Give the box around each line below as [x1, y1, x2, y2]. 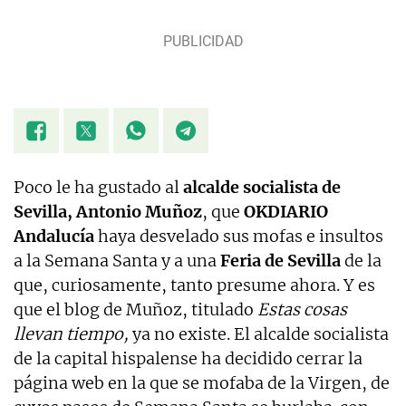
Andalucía [14, 226, 94, 247]
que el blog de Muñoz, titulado [14, 299, 257, 321]
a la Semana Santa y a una [14, 250, 220, 272]
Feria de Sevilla [220, 250, 341, 272]
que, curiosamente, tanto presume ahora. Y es [14, 275, 375, 296]
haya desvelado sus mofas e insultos [94, 226, 383, 247]
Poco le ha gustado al [14, 177, 183, 198]
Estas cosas [257, 299, 347, 321]
